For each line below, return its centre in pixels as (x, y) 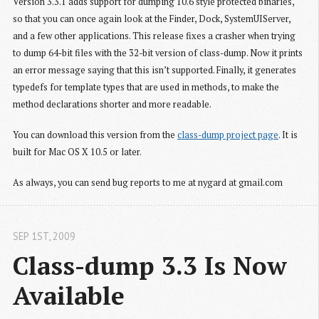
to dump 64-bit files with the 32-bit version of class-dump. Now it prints (158, 53)
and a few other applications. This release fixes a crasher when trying (154, 36)
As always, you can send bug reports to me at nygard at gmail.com (148, 182)
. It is (288, 135)
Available (69, 296)
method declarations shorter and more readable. (112, 104)
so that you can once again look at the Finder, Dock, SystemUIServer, (152, 19)
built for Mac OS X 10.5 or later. (77, 152)
